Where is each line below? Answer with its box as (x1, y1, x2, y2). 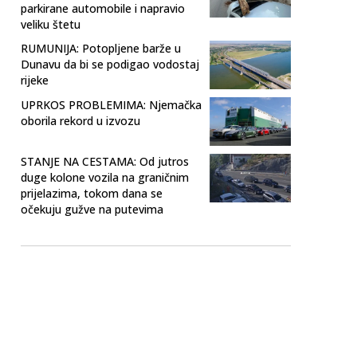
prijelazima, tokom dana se (21, 186, 163, 202)
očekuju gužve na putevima (21, 202, 163, 218)
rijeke (21, 73, 49, 88)
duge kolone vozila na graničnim (21, 170, 189, 186)
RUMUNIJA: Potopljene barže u (21, 41, 181, 57)
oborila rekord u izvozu (21, 113, 140, 129)
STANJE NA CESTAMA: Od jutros (21, 154, 189, 170)
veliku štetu (21, 17, 80, 33)
